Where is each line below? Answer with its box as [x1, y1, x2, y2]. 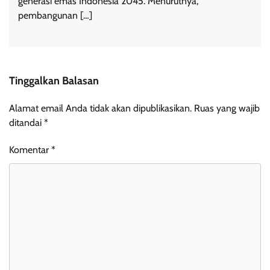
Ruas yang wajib [194, 102, 260, 114]
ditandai [9, 116, 44, 128]
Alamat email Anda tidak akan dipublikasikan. [9, 102, 192, 114]
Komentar [9, 143, 51, 155]
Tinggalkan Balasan [9, 74, 99, 87]
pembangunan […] [18, 9, 92, 21]
